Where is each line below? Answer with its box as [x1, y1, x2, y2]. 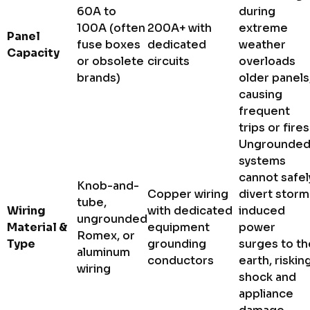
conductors [147, 253, 214, 268]
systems [239, 153, 286, 168]
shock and [239, 269, 296, 284]
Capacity [7, 45, 60, 60]
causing [239, 86, 282, 102]
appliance [239, 286, 293, 301]
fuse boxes [77, 37, 140, 52]
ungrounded [77, 211, 147, 226]
